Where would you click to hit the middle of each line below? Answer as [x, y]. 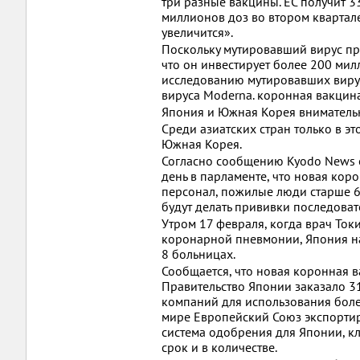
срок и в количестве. [219, 347]
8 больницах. [198, 254]
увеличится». [197, 32]
